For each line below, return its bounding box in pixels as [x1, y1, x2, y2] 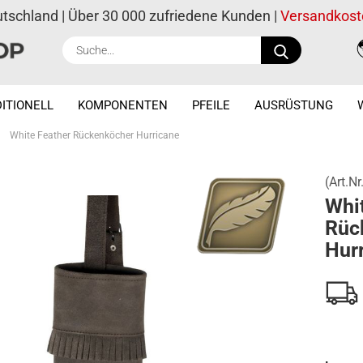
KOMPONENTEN [78, 98, 168, 113]
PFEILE [192, 98, 230, 113]
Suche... [299, 36, 345, 52]
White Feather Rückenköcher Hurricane [10, 130, 179, 141]
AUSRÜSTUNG [254, 98, 333, 113]
